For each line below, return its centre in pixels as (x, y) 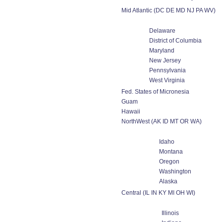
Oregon (169, 162)
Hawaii (131, 111)
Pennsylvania (167, 70)
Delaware (162, 31)
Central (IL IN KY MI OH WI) (158, 193)
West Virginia (167, 80)
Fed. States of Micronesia (155, 92)
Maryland (162, 51)
